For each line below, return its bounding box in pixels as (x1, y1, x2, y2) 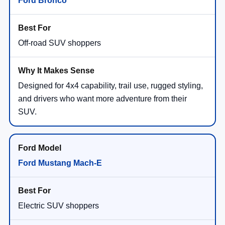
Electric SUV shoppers (18, 201, 99, 210)
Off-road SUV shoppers (18, 38, 101, 47)
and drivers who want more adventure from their (18, 94, 187, 103)
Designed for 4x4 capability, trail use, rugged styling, (18, 81, 203, 90)
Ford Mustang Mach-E (18, 158, 102, 167)
